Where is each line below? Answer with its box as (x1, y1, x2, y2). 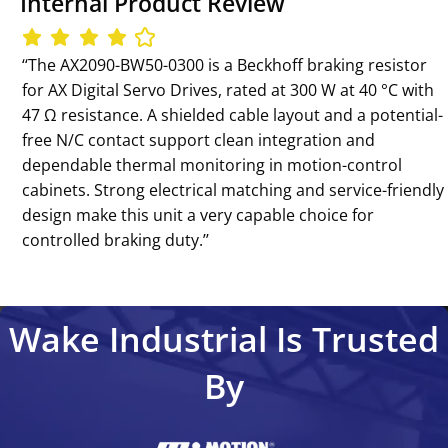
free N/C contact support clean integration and (22, 128, 376, 151)
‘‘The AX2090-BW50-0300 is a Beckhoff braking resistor (22, 53, 428, 76)
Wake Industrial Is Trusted (9, 315, 439, 362)
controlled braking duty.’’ (22, 228, 210, 251)
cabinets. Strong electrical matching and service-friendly (22, 178, 445, 201)
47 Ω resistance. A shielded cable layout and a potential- (22, 103, 444, 126)
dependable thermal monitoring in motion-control (22, 153, 403, 176)
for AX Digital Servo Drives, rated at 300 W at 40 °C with (22, 78, 435, 101)
